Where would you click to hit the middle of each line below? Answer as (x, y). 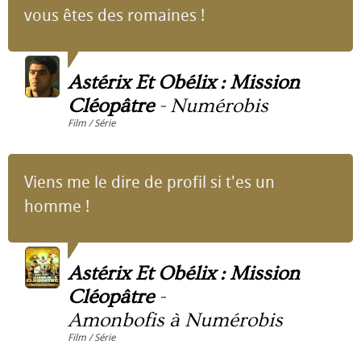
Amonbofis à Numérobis (175, 320)
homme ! (57, 206)
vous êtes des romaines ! (114, 15)
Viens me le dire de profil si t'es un (149, 182)
